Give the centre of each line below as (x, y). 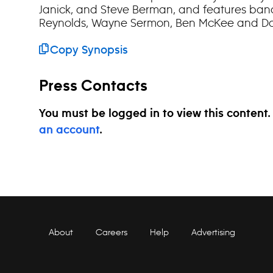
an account (69, 130)
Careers (112, 232)
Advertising (213, 232)
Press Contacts (93, 87)
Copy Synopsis (89, 51)
